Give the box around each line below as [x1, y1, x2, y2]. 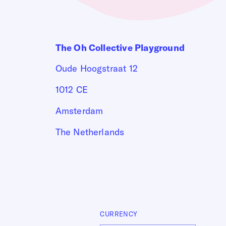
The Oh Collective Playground [55, 41, 185, 53]
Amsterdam [55, 104, 103, 117]
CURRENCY [100, 210, 138, 218]
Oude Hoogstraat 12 [55, 62, 138, 74]
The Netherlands [55, 126, 125, 138]
